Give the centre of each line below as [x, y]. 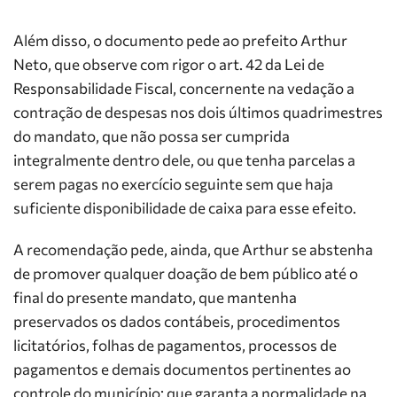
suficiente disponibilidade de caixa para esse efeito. [185, 208]
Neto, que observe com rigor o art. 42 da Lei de [169, 64]
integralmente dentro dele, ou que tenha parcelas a [184, 160]
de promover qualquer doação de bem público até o [186, 273]
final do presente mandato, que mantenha [155, 297]
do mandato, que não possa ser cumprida [152, 136]
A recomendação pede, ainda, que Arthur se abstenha [193, 249]
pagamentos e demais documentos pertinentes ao [182, 369]
